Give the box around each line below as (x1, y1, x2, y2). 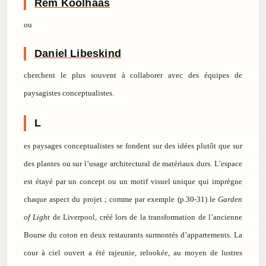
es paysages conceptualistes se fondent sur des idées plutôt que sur (24, 141, 242, 151)
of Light (24, 213, 50, 222)
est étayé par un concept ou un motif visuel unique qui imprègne (24, 177, 242, 186)
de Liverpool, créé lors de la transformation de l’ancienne (50, 213, 243, 222)
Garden (218, 195, 242, 204)
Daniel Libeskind (34, 47, 121, 60)
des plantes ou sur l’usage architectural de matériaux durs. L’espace (24, 159, 242, 169)
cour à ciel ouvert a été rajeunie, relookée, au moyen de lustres (24, 248, 242, 258)
